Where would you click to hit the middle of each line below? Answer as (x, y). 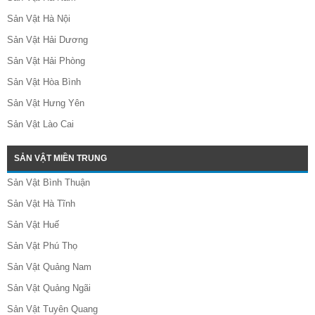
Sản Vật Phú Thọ (42, 246)
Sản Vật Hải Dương (47, 40)
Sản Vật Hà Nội (39, 19)
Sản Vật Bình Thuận (49, 183)
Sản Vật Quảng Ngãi (49, 288)
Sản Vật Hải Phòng (46, 61)
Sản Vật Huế (33, 225)
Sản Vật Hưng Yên (46, 103)
